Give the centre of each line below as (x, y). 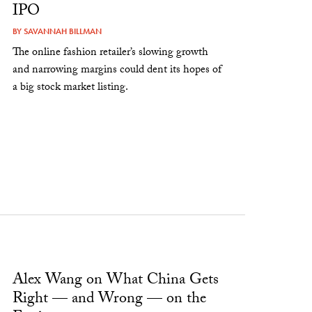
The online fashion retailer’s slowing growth (111, 54)
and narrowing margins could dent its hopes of (117, 71)
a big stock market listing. (71, 88)
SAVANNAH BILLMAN (63, 32)
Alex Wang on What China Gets (116, 281)
